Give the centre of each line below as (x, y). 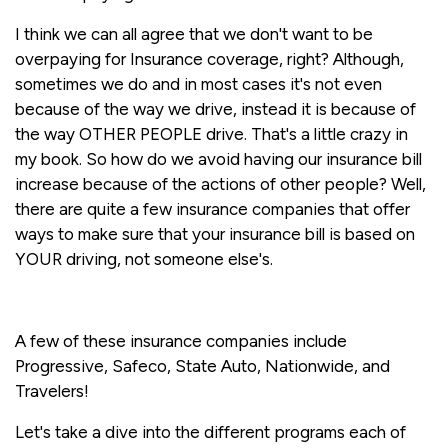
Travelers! (52, 390)
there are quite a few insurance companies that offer (212, 208)
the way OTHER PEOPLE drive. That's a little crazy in (211, 133)
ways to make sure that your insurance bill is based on (215, 233)
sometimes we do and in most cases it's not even (198, 83)
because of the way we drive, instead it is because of (215, 108)
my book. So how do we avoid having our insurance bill (218, 158)
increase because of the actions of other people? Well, (220, 183)
